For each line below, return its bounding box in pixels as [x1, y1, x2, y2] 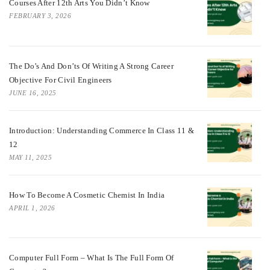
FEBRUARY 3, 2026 [9, 12, 71, 20]
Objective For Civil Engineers [9, 75, 112, 84]
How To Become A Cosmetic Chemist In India [9, 190, 165, 199]
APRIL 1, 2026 [9, 204, 55, 212]
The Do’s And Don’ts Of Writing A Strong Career [9, 61, 174, 71]
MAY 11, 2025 [9, 153, 52, 161]
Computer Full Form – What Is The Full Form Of [9, 253, 174, 262]
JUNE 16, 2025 [9, 89, 57, 96]
